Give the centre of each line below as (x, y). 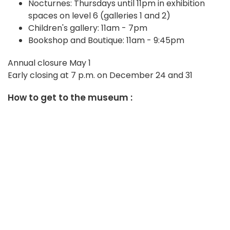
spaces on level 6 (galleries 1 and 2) (99, 16)
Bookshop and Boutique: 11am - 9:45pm (106, 41)
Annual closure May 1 (49, 63)
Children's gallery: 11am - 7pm (88, 28)
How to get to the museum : (70, 98)
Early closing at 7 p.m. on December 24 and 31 (100, 75)
